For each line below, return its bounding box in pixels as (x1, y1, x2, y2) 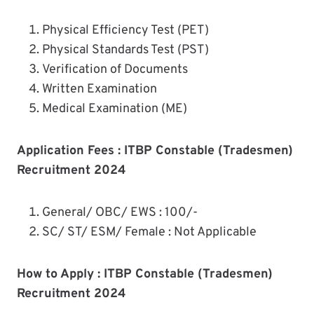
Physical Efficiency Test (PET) (42, 22, 209, 39)
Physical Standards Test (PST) (42, 41, 209, 58)
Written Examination (42, 81, 157, 97)
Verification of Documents (42, 61, 188, 78)
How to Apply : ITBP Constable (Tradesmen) (17, 266, 273, 282)
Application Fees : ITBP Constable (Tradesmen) (17, 142, 293, 159)
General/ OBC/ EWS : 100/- (42, 204, 198, 221)
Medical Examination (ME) (42, 100, 187, 117)
